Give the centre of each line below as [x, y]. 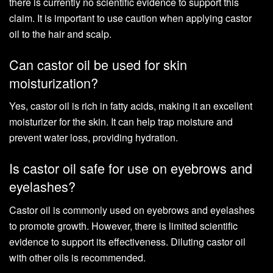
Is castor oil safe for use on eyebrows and [131, 168]
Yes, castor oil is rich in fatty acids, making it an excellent [131, 106]
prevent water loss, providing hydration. [94, 138]
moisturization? [54, 82]
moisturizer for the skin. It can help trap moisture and [121, 122]
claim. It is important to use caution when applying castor [130, 18]
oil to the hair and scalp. [60, 34]
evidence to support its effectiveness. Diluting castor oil [127, 241]
